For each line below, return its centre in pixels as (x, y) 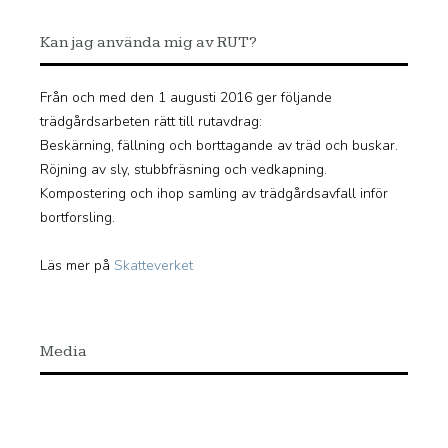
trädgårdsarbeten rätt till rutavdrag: (151, 121)
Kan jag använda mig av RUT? (148, 42)
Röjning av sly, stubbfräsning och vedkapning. (183, 169)
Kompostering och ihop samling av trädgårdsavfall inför (214, 193)
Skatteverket (153, 265)
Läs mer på (77, 265)
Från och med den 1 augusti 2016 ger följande (186, 97)
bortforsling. (77, 217)
